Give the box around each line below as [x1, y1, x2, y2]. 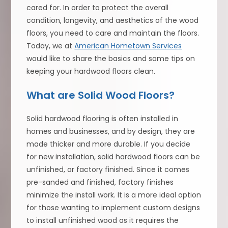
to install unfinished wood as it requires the [26, 215, 179, 225]
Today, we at [26, 40, 75, 51]
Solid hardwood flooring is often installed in [26, 113, 179, 124]
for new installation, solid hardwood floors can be [26, 151, 201, 162]
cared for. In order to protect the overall [26, 2, 169, 13]
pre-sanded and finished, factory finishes [26, 177, 174, 187]
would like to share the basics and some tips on [26, 53, 195, 64]
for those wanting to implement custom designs [26, 202, 201, 213]
